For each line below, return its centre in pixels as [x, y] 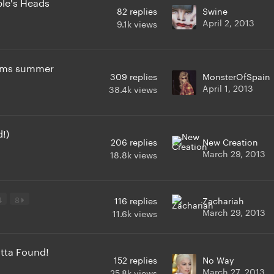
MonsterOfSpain [236, 76]
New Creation [230, 141]
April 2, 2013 [228, 22]
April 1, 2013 [228, 87]
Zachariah [223, 200]
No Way [218, 259]
